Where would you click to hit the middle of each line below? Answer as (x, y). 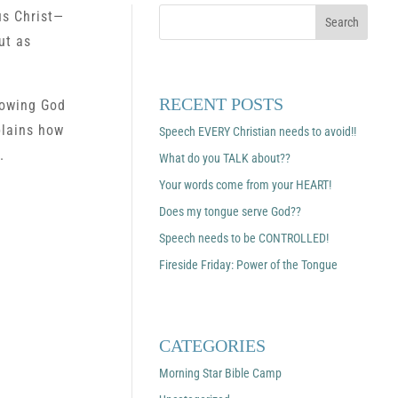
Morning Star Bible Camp (220, 374)
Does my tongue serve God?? (230, 212)
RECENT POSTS (221, 104)
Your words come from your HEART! (245, 185)
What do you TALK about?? (224, 159)
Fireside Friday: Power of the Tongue (248, 265)
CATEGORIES (212, 346)
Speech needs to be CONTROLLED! (243, 239)
